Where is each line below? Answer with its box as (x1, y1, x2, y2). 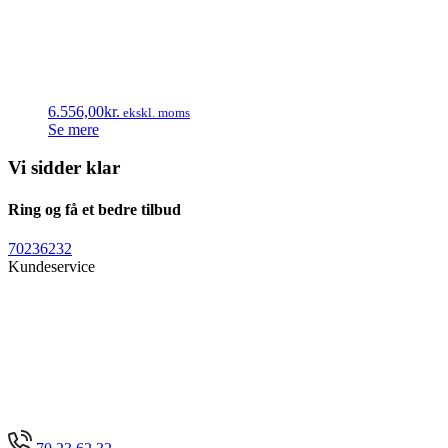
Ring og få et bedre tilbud (8, 200, 181, 218)
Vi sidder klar (8, 157, 120, 179)
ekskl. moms (120, 104, 190, 120)
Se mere (48, 120, 99, 138)
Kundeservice (8, 257, 95, 275)
